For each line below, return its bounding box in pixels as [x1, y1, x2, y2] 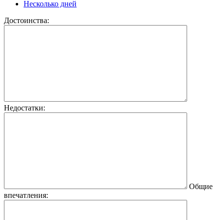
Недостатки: [4, 104, 45, 112]
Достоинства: [4, 16, 49, 25]
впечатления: [4, 191, 48, 200]
